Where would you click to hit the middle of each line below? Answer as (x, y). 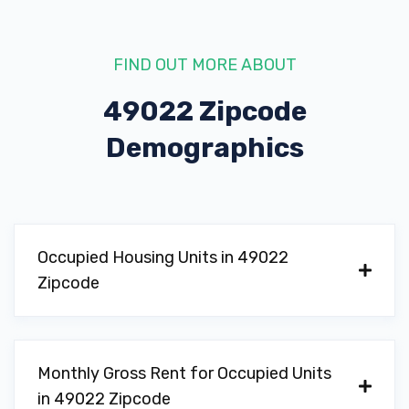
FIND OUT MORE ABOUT (204, 65)
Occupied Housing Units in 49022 (163, 257)
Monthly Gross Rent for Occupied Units (184, 373)
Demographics (204, 148)
